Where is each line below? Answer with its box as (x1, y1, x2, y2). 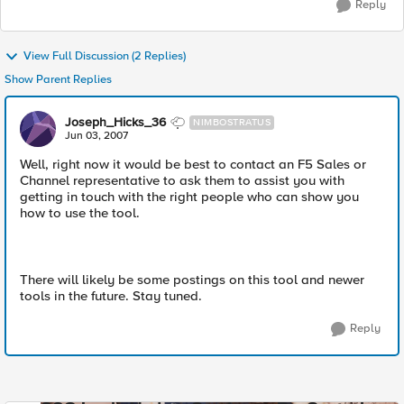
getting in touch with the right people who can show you (20, 188, 359, 205)
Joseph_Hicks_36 (65, 115, 166, 130)
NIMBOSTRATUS (193, 116, 271, 128)
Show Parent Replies (5, 72, 112, 87)
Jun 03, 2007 (65, 129, 128, 142)
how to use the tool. (20, 205, 140, 221)
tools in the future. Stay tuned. (20, 288, 202, 304)
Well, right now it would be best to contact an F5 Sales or (20, 156, 366, 172)
